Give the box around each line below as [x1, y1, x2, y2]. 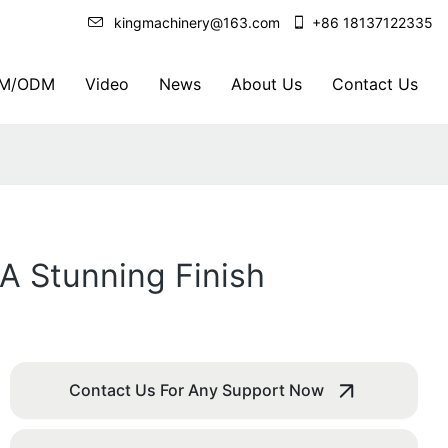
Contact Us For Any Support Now [69, 380, 324, 401]
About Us [231, 74, 302, 94]
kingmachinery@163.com [114, 14, 288, 31]
